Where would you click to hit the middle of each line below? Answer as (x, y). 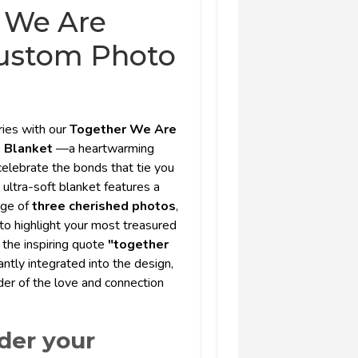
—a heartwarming (105, 149)
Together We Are (123, 130)
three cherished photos (104, 207)
